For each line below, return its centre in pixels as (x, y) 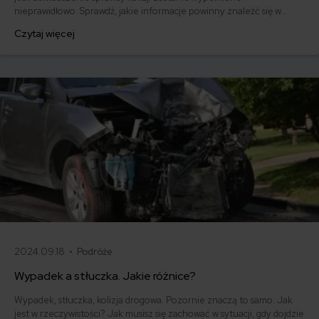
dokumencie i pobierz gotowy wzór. (89, 25)
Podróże (95, 252)
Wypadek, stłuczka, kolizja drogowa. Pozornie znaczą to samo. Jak (153, 300)
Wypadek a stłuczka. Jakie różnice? (105, 276)
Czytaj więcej (45, 34)
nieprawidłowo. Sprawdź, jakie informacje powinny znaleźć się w (148, 11)
